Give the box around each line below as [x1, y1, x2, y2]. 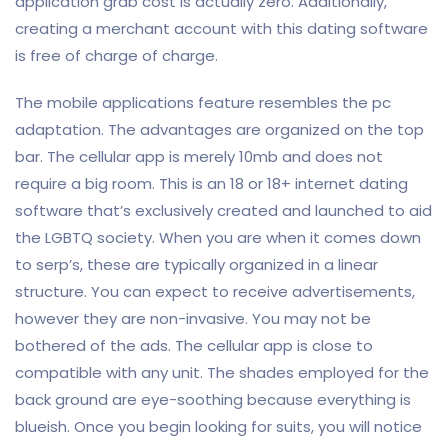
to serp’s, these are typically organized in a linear [15, 254, 378, 275]
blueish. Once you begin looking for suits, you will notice [15, 416, 422, 437]
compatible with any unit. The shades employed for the [15, 362, 429, 383]
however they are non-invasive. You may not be [15, 308, 371, 329]
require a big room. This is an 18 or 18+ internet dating [15, 173, 408, 194]
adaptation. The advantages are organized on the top [15, 119, 424, 140]
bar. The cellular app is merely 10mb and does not [15, 146, 383, 167]
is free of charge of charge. [15, 45, 218, 66]
